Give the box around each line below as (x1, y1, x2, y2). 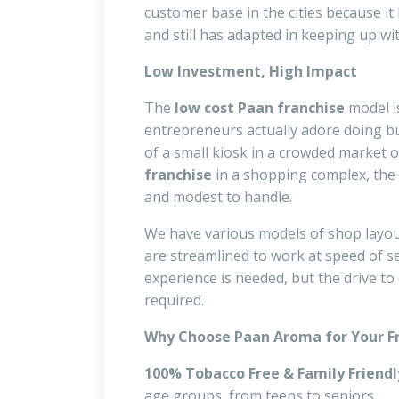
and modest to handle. (144, 187, 292, 208)
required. (144, 290, 204, 311)
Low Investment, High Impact (144, 61, 357, 82)
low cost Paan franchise (175, 98, 345, 118)
